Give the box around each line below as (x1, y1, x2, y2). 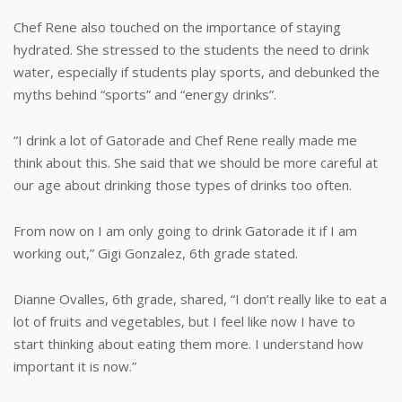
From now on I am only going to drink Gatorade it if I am (13, 222, 357, 240)
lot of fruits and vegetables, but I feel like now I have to (13, 312, 355, 331)
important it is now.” (13, 357, 136, 376)
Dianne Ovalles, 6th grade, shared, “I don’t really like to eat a (13, 290, 387, 309)
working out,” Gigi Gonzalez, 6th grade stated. (13, 244, 298, 263)
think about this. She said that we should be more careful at (13, 153, 378, 172)
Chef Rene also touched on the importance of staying (13, 18, 341, 37)
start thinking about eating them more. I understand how (13, 335, 363, 354)
